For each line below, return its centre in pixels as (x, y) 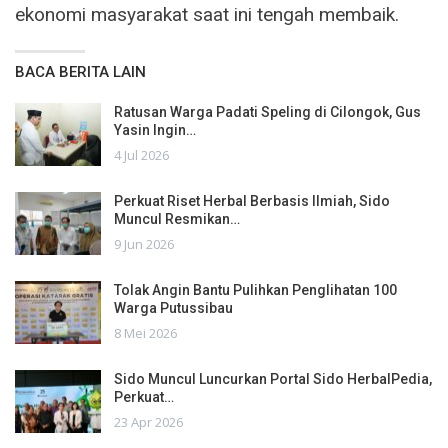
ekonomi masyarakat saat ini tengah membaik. (207, 14)
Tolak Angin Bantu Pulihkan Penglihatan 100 (255, 289)
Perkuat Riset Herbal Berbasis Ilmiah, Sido (252, 200)
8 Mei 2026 (145, 332)
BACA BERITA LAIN (80, 71)
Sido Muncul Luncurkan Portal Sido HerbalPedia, (273, 378)
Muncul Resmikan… (177, 218)
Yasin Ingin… (155, 129)
